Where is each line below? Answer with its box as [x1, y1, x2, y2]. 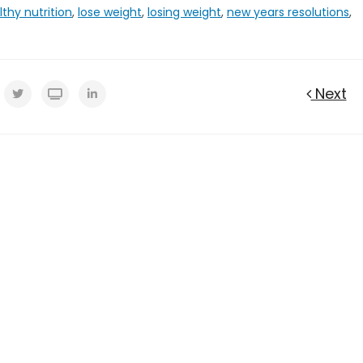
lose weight [78, 4, 142, 20]
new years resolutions [227, 4, 349, 20]
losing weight [147, 4, 221, 20]
